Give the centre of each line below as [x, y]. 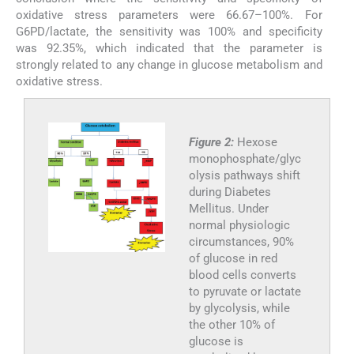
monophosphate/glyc [245, 158]
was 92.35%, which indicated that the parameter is [169, 48]
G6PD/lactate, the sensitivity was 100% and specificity [169, 31]
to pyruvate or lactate [245, 291]
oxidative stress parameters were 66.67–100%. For [169, 15]
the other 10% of [232, 324]
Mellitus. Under [228, 208]
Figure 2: [213, 142]
